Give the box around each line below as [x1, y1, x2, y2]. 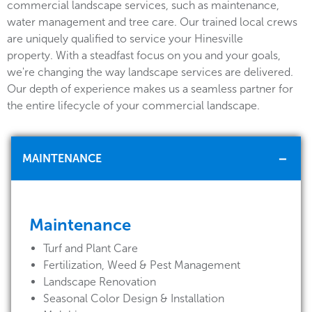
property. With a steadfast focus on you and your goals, [7, 49, 281, 62]
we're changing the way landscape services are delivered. [7, 65, 293, 79]
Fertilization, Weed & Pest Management [43, 258, 240, 272]
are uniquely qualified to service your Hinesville [7, 32, 243, 45]
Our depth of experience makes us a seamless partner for [7, 82, 293, 95]
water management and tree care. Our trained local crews [7, 15, 297, 29]
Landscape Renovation [43, 275, 156, 288]
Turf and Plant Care [43, 242, 138, 255]
